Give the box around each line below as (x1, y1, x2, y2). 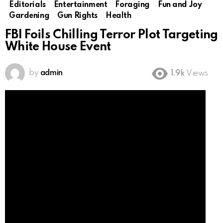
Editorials (9, 1, 46, 9)
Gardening (9, 12, 50, 20)
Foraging (115, 1, 150, 9)
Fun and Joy (158, 1, 202, 9)
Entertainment (53, 1, 108, 9)
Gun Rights (57, 12, 98, 20)
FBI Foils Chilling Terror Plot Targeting (5, 29, 218, 42)
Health (106, 12, 131, 20)
